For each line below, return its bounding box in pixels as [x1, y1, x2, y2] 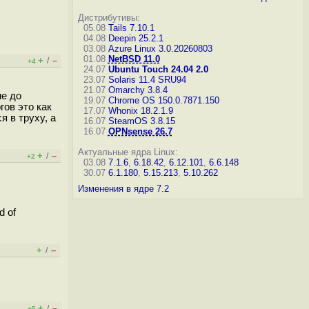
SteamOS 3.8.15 [108, 116, 175, 126]
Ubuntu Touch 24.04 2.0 [108, 64, 208, 74]
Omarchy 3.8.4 [108, 85, 168, 95]
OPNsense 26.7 [108, 126, 172, 137]
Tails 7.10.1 [108, 23, 154, 33]
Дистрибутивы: [77, 12, 140, 23]
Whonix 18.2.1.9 [108, 106, 173, 116]
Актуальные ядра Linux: [77, 147, 178, 157]
